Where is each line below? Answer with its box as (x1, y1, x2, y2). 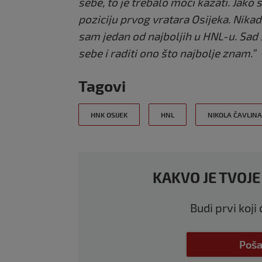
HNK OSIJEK (91, 111, 127, 119)
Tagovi (78, 77, 126, 95)
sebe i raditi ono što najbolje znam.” (78, 46, 256, 60)
